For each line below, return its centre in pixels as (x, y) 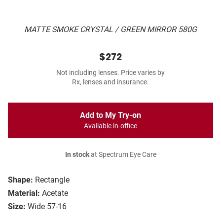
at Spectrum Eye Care (123, 155)
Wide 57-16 (47, 207)
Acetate (55, 193)
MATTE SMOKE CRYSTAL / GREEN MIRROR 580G (110, 30)
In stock (77, 155)
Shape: (20, 180)
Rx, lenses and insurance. (110, 82)
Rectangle (52, 180)
